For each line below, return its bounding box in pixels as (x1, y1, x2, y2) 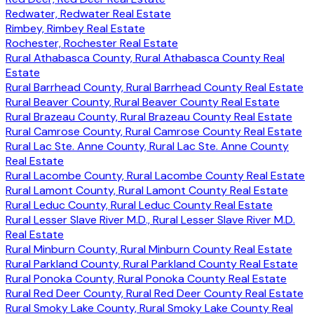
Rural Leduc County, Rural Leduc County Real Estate (6, 197, 273, 212)
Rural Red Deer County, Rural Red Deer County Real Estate (6, 285, 303, 301)
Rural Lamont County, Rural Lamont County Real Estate (6, 182, 288, 198)
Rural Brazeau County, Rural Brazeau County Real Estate (6, 109, 292, 124)
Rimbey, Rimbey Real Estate (6, 20, 145, 36)
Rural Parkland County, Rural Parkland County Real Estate (6, 256, 298, 271)
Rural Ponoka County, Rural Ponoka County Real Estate (6, 271, 287, 286)
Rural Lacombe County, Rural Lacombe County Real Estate (6, 168, 305, 183)
